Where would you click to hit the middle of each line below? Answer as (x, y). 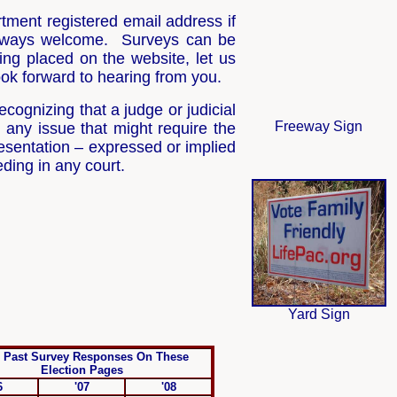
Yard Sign (319, 314)
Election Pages (82, 370)
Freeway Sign (319, 126)
